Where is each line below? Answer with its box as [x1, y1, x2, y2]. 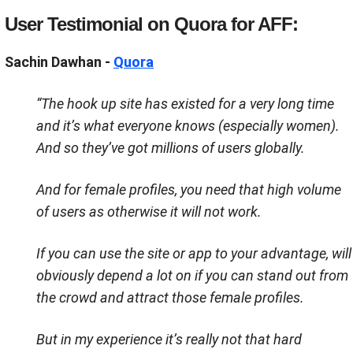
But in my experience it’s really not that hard [36, 331, 302, 348]
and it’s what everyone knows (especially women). [36, 117, 340, 135]
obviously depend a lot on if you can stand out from [36, 267, 348, 284]
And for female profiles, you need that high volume [36, 181, 341, 199]
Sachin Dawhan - [5, 54, 113, 71]
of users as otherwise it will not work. [36, 203, 262, 221]
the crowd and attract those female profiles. [36, 289, 304, 307]
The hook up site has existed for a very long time [41, 95, 334, 113]
